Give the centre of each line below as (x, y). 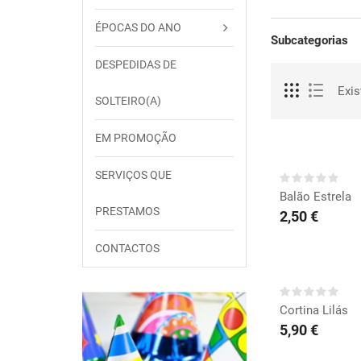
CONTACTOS (127, 248)
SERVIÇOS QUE (133, 175)
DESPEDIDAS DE (136, 64)
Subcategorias (309, 40)
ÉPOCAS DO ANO (138, 27)
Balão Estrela (315, 196)
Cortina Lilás (314, 310)
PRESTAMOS (127, 211)
